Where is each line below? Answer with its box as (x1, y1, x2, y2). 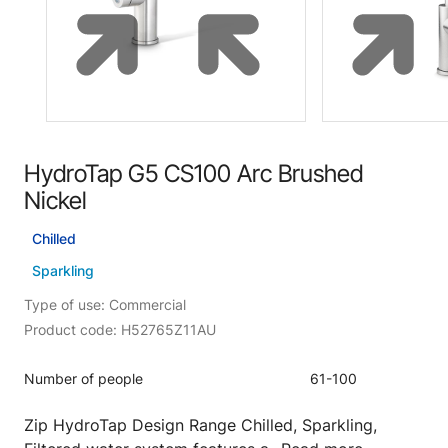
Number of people (24, 370, 143, 387)
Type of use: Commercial (24, 296, 186, 313)
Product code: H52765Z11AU (24, 321, 216, 338)
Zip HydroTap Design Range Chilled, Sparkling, (24, 415, 377, 435)
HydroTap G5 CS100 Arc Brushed (24, 159, 363, 188)
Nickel (24, 186, 87, 215)
